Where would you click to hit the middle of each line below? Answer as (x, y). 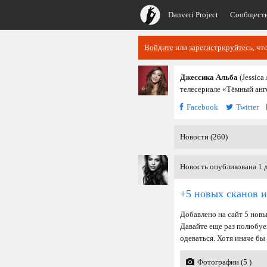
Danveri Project (193, 15)
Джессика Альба (209, 77)
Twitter (247, 107)
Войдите (159, 47)
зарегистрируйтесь (221, 47)
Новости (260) (204, 137)
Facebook (202, 107)
